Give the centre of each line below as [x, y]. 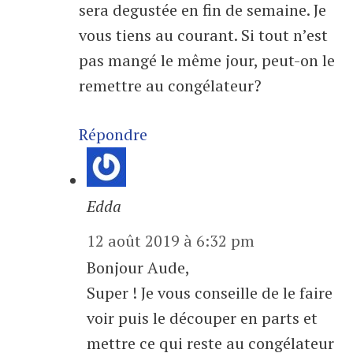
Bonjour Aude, [138, 268]
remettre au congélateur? [170, 86]
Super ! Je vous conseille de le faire [210, 293]
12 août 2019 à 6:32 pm [171, 241]
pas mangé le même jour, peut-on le [207, 61]
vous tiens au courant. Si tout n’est [203, 35]
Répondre [113, 135]
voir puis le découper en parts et [202, 318]
